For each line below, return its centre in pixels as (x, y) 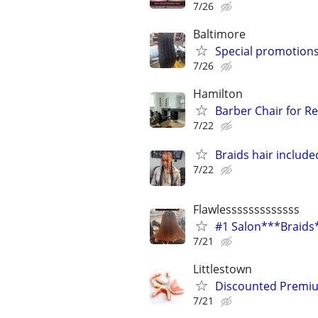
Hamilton (218, 93)
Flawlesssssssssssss (246, 210)
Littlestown (223, 269)
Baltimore (219, 34)
